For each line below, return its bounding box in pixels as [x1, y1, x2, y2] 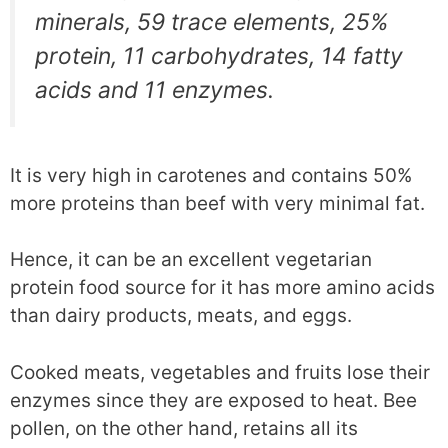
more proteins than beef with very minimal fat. [10, 191, 425, 215]
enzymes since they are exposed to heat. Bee [10, 388, 417, 412]
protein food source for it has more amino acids [10, 276, 435, 299]
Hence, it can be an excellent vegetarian [10, 248, 372, 271]
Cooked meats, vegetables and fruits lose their [10, 360, 430, 384]
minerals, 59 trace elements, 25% [35, 8, 389, 37]
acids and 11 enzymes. [35, 76, 274, 105]
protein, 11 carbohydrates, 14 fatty [35, 42, 403, 71]
